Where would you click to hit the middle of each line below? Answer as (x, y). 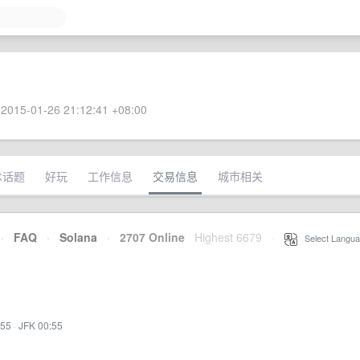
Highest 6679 (228, 237)
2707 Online (147, 237)
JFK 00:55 (41, 325)
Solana (78, 237)
